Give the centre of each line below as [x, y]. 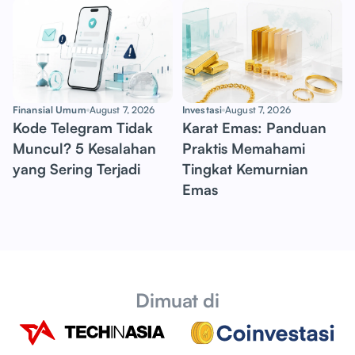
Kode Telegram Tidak [83, 128]
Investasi [202, 110]
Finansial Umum [50, 110]
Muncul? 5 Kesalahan [84, 149]
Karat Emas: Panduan [254, 128]
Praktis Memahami [244, 149]
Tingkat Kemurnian [245, 169]
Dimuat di [177, 301]
